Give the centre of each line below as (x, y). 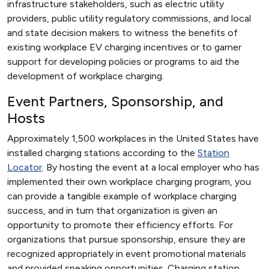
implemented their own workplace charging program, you (129, 182)
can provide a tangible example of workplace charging (122, 196)
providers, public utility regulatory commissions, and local (129, 18)
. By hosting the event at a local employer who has (151, 167)
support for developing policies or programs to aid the (123, 62)
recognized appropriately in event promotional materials (127, 254)
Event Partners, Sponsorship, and (115, 101)
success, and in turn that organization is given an (112, 210)
